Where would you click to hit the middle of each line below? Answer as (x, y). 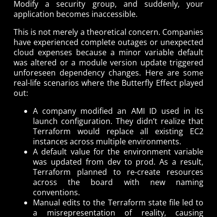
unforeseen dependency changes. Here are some (108, 73)
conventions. (56, 193)
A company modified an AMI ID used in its (118, 111)
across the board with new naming (118, 182)
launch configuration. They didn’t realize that (118, 121)
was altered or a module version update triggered (108, 63)
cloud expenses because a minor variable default (108, 53)
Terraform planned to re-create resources (118, 172)
